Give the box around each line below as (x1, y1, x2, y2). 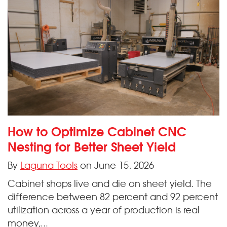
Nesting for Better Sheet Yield (8, 136, 176, 156)
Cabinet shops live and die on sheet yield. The (8, 176, 212, 190)
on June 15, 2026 (78, 158, 154, 172)
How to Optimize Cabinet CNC (8, 121, 186, 140)
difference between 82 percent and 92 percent (8, 190, 218, 203)
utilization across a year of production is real (8, 203, 200, 216)
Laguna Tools (20, 158, 78, 172)
